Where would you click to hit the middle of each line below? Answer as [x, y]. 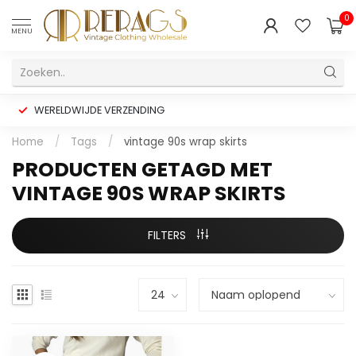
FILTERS [168, 235]
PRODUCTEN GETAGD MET [142, 170]
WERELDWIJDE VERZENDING [99, 110]
